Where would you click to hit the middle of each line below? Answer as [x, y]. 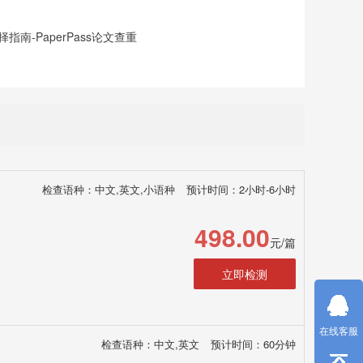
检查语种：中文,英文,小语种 [109, 189]
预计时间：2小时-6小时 [241, 189]
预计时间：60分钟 [253, 344]
